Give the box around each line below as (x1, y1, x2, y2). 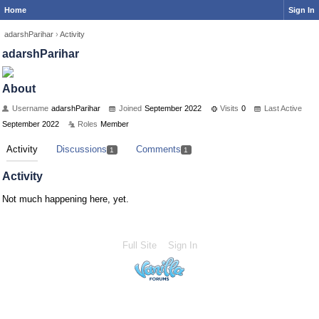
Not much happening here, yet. (2, 194, 129, 204)
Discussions (56, 144, 107, 155)
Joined (119, 104, 142, 113)
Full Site (122, 240, 157, 251)
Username (12, 104, 48, 113)
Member (100, 120, 129, 128)
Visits (220, 104, 239, 113)
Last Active (264, 104, 302, 113)
